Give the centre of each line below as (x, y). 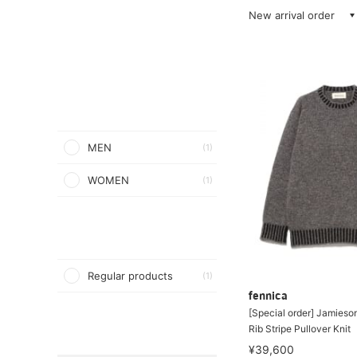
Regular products (130, 276)
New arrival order (292, 15)
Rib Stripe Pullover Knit (300, 328)
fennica (268, 296)
